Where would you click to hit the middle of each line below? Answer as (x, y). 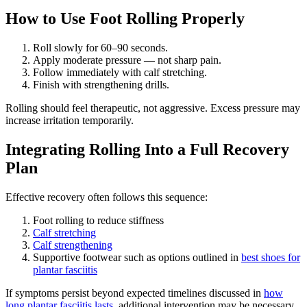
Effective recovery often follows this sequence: (107, 197)
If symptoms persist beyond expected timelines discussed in (135, 293)
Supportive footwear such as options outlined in (137, 257)
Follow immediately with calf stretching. (120, 72)
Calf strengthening (73, 245)
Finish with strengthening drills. (101, 84)
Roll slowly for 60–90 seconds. (100, 47)
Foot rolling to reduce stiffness (98, 220)
